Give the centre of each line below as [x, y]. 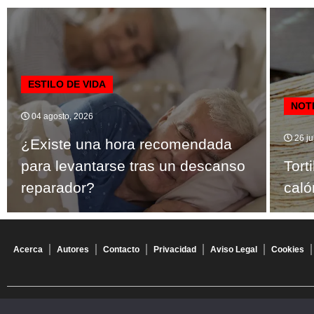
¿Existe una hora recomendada [127, 144]
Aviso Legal [234, 249]
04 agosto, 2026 [61, 116]
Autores [73, 249]
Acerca [28, 249]
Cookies [288, 249]
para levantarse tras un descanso [133, 165]
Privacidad [175, 249]
